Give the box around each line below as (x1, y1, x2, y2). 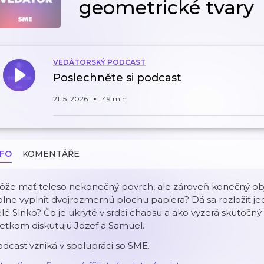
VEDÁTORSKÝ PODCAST (53, 58, 146, 67)
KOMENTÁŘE (22, 148, 80, 159)
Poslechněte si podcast (53, 71, 181, 84)
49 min (102, 94, 127, 103)
